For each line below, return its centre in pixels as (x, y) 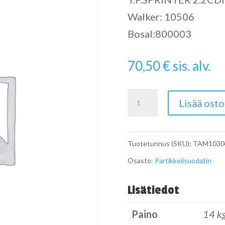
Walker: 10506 (161, 16)
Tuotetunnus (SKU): (160, 143)
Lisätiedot (153, 190)
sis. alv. (191, 66)
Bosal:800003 (159, 33)
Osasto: (141, 160)
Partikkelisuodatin (183, 160)
